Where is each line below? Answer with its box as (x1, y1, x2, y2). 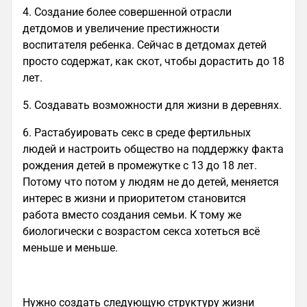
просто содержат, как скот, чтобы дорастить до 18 (23, 55, 284, 68)
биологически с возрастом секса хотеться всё (23, 225, 260, 238)
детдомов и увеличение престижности (23, 22, 219, 35)
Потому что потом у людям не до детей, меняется (23, 175, 279, 188)
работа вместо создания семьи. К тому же (23, 208, 241, 221)
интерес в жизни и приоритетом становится (23, 192, 246, 205)
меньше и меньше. (23, 241, 118, 254)
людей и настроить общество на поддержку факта (23, 143, 284, 156)
